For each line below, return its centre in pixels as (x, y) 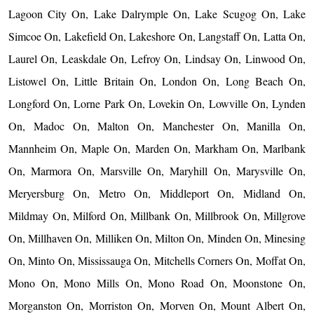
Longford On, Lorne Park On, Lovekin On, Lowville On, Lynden (157, 104)
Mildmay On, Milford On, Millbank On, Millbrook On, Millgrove (157, 216)
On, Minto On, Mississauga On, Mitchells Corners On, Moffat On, (157, 261)
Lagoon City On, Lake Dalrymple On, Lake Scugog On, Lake (157, 14)
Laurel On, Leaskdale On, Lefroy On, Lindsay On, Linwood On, (157, 59)
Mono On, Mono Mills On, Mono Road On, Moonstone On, (157, 283)
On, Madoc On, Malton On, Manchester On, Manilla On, (157, 126)
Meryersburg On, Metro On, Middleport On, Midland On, (157, 193)
